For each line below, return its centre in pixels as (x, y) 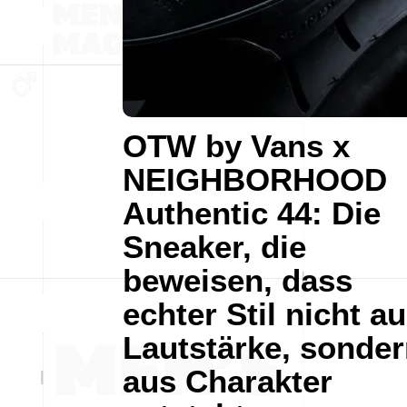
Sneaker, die (214, 246)
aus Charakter (228, 381)
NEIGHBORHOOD (255, 179)
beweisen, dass (238, 280)
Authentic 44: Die (252, 213)
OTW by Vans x (236, 145)
